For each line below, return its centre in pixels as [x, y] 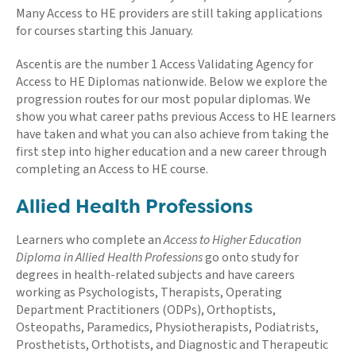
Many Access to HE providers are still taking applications [169, 13]
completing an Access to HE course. [112, 169]
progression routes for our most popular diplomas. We [163, 99]
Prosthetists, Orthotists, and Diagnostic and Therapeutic [172, 344]
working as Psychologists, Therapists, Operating [149, 292]
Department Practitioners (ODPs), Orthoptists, [146, 310]
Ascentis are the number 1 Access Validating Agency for [164, 64]
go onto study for [251, 257]
